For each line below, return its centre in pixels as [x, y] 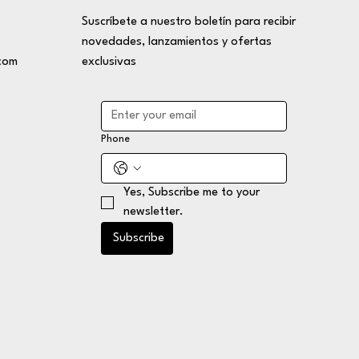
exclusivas [109, 62]
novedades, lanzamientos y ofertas [176, 42]
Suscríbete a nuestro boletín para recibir [188, 22]
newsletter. [153, 212]
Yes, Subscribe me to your [191, 193]
